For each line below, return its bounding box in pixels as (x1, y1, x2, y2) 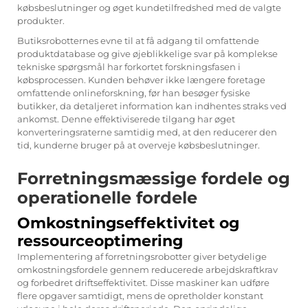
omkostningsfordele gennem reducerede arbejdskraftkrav (17, 263, 278, 275)
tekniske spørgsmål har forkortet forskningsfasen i (17, 60, 241, 72)
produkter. (17, 14, 65, 26)
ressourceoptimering (17, 231, 183, 250)
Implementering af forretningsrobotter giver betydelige (17, 250, 267, 262)
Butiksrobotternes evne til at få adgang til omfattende (17, 34, 259, 46)
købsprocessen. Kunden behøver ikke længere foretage (17, 74, 265, 85)
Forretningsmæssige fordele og (17, 168, 290, 188)
